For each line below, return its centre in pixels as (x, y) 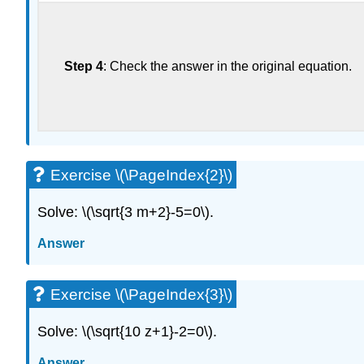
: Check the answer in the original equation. (227, 67)
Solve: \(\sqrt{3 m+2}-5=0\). (126, 212)
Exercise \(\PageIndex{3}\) (141, 295)
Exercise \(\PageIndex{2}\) (141, 175)
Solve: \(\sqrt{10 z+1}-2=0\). (127, 331)
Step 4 (84, 67)
